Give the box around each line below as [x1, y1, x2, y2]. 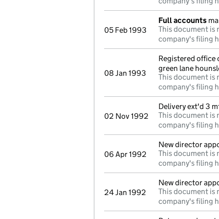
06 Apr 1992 [104, 150, 147, 159]
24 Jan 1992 [104, 188, 146, 197]
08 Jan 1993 [104, 68, 146, 78]
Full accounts [158, 16, 207, 25]
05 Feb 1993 [104, 25, 147, 35]
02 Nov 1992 [104, 111, 149, 121]
